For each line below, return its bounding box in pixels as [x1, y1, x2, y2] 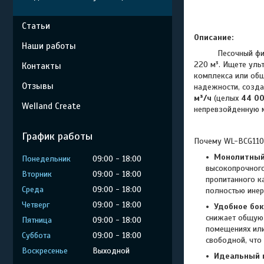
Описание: [194, 32, 236, 42]
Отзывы [22, 81, 54, 91]
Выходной [93, 246, 130, 256]
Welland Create [22, 101, 81, 111]
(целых [212, 93, 241, 103]
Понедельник [22, 154, 71, 164]
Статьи [22, 21, 50, 31]
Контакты [22, 61, 61, 71]
